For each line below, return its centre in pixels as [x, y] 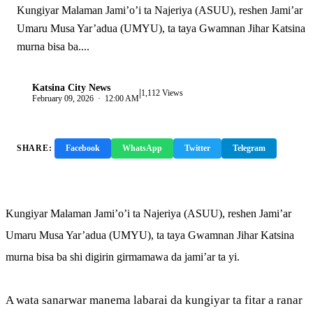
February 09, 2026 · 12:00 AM [86, 98]
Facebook [83, 148]
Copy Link [48, 168]
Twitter [198, 148]
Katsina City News [71, 87]
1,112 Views [162, 93]
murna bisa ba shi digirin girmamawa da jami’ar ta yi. [123, 257]
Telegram [249, 148]
